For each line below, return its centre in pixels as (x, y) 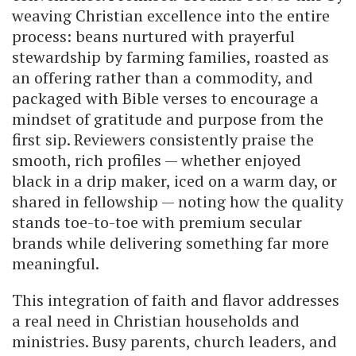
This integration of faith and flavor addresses (176, 300)
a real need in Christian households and (156, 320)
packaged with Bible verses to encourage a (165, 98)
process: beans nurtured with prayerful (153, 36)
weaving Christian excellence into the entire (171, 15)
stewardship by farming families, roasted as (170, 56)
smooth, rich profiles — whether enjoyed (157, 160)
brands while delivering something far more (170, 242)
